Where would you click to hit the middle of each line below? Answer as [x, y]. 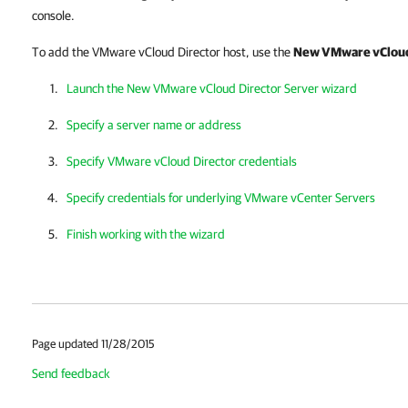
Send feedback [71, 373]
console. [53, 15]
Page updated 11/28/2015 [93, 344]
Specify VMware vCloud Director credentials [182, 161]
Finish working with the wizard [146, 234]
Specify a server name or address [154, 125]
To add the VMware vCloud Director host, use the [163, 52]
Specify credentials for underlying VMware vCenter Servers [221, 198]
